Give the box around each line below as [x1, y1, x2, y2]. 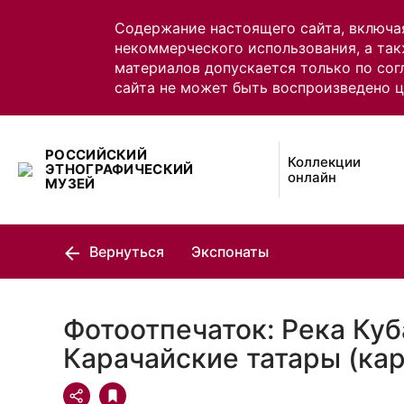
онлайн [288, 169, 337, 186]
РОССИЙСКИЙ [45, 146, 148, 163]
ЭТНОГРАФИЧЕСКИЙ [45, 161, 194, 178]
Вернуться [86, 243, 164, 261]
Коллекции [288, 153, 362, 170]
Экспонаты [191, 243, 269, 261]
